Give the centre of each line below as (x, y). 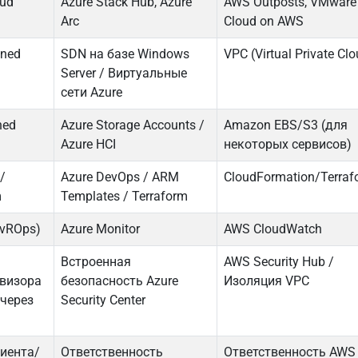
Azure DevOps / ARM (120, 177)
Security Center (103, 300)
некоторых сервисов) (288, 145)
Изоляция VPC (267, 281)
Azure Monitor (101, 229)
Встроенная (96, 262)
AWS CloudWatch (273, 229)
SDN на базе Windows (125, 54)
